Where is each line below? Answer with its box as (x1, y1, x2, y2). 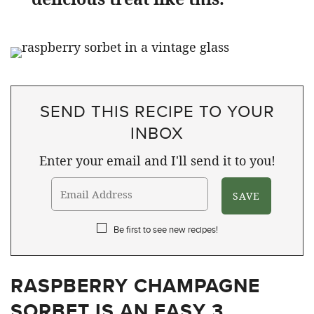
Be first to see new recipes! (113, 223, 218, 235)
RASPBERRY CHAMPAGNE (11, 271, 260, 300)
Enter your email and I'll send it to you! (39, 152, 275, 169)
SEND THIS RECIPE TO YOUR (39, 99, 275, 123)
